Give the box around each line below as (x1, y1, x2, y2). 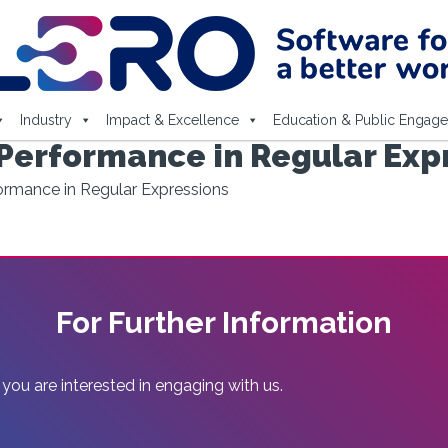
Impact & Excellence (105, 112, 239, 128)
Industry (19, 112, 72, 128)
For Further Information (56, 305, 392, 340)
